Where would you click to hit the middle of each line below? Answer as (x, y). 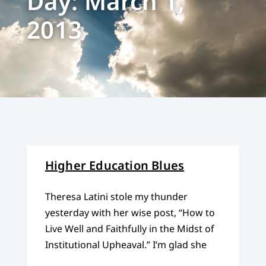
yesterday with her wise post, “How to (130, 213)
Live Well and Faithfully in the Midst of (129, 229)
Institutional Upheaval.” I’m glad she (126, 245)
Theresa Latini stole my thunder (116, 197)
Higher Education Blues (115, 166)
